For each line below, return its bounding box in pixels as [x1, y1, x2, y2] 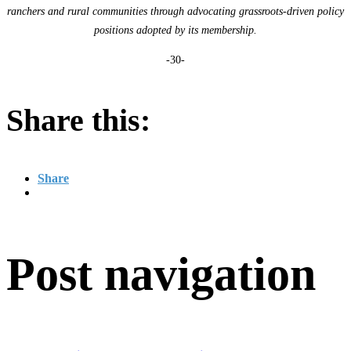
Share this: [6, 102, 150, 138]
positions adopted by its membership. [94, 24, 257, 36]
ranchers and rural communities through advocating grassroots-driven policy [7, 5, 344, 17]
